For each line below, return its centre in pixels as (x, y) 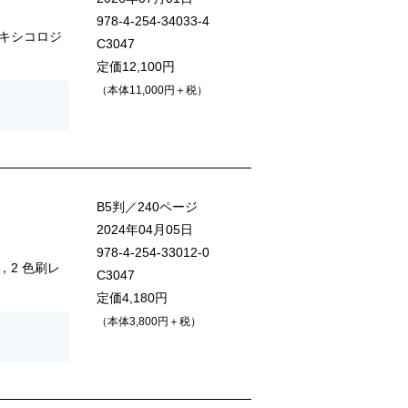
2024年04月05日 (145, 230)
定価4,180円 (132, 298)
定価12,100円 (136, 67)
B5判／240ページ (147, 207)
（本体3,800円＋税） (149, 322)
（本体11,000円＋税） (152, 91)
